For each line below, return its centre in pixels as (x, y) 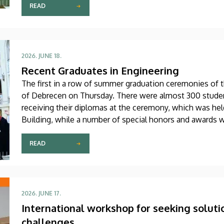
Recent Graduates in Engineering (100, 70)
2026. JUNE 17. (41, 193)
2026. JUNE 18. (41, 55)
